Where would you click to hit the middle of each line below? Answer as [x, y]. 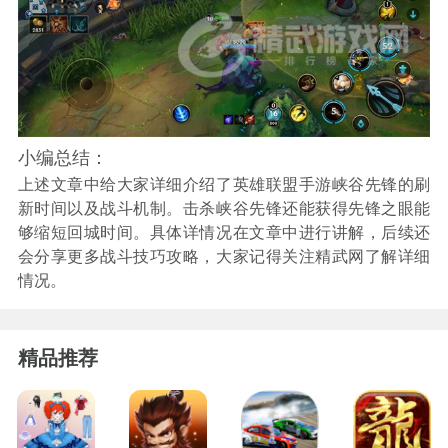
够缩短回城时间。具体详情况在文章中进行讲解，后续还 [224, 231]
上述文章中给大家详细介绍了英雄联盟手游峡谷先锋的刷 [224, 183]
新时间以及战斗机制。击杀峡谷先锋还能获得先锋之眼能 [224, 207]
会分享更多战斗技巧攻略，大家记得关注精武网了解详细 [224, 255]
